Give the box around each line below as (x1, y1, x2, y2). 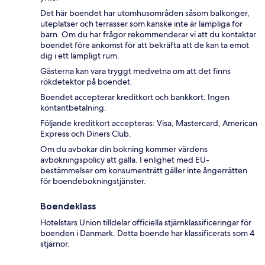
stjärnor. (40, 238, 70, 249)
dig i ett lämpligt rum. (40, 50, 119, 61)
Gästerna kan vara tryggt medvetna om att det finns (40, 65, 231, 76)
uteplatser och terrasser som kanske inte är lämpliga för (40, 18, 243, 29)
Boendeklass (40, 200, 96, 212)
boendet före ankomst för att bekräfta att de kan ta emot (40, 39, 249, 50)
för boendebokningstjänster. (40, 175, 146, 186)
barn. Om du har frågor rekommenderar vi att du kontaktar (40, 28, 256, 40)
